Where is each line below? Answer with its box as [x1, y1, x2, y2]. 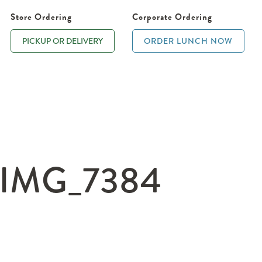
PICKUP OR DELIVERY [22, 35, 103, 47]
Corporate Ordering [132, 11, 212, 23]
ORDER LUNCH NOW [144, 35, 233, 47]
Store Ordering [11, 11, 72, 23]
